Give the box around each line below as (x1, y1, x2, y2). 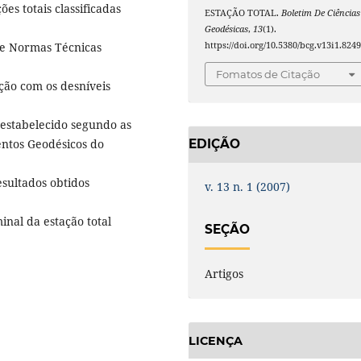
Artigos (205, 266, 244, 282)
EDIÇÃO (189, 136, 240, 152)
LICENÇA (189, 333, 243, 348)
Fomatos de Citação (216, 67, 321, 81)
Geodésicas (205, 23, 249, 35)
